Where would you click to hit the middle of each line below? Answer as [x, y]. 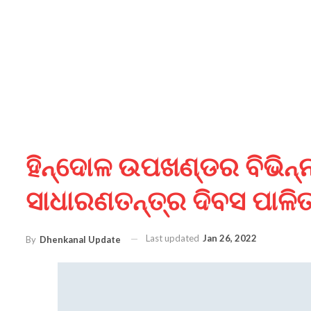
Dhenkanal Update [80, 239]
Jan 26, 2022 [230, 238]
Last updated [174, 238]
